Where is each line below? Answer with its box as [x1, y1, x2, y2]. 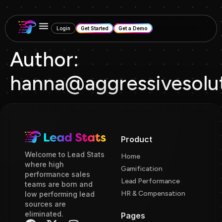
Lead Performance [121, 177, 180, 185]
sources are [25, 200, 66, 208]
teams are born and [25, 180, 93, 188]
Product [121, 134, 152, 144]
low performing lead [25, 190, 95, 198]
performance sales [25, 170, 90, 178]
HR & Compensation [121, 189, 185, 198]
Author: [10, 48, 79, 71]
